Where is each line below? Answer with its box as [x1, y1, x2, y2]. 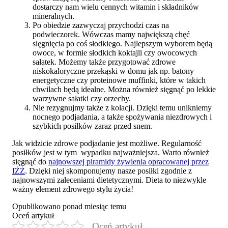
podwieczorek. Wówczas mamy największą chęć [33, 30, 190, 39]
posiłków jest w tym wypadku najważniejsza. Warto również [12, 148, 209, 157]
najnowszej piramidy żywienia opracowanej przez [48, 157, 209, 166]
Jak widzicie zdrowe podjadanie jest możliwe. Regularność [12, 138, 202, 148]
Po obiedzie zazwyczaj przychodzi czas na [33, 20, 169, 30]
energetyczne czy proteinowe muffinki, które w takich [33, 75, 206, 84]
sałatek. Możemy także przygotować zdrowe [33, 57, 176, 66]
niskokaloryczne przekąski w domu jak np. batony [33, 66, 194, 75]
